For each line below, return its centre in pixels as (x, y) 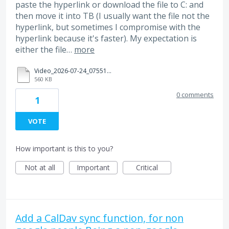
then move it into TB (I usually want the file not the (112, 16)
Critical (147, 167)
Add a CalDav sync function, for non (99, 218)
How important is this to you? (64, 148)
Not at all (40, 167)
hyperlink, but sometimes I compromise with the (108, 27)
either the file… (45, 50)
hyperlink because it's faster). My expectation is (106, 39)
